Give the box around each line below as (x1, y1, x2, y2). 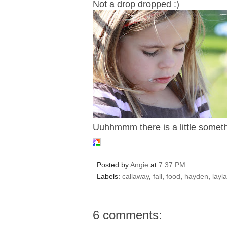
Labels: (97, 172, 122, 180)
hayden (184, 172, 208, 180)
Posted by (97, 160, 130, 169)
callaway (122, 172, 149, 180)
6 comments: (93, 208, 162, 222)
